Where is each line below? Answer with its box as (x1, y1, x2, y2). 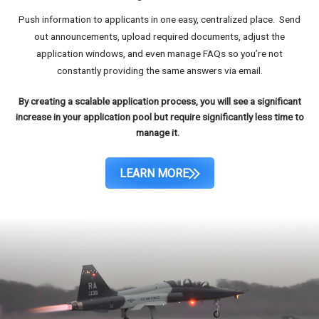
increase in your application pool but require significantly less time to (15, 111, 304, 123)
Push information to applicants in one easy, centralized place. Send (19, 14, 300, 26)
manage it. (135, 127, 184, 139)
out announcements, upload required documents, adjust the (34, 31, 285, 43)
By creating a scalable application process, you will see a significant (18, 95, 301, 108)
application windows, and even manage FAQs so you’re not (36, 48, 283, 60)
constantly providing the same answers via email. (56, 65, 263, 77)
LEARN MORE (119, 167, 189, 181)
